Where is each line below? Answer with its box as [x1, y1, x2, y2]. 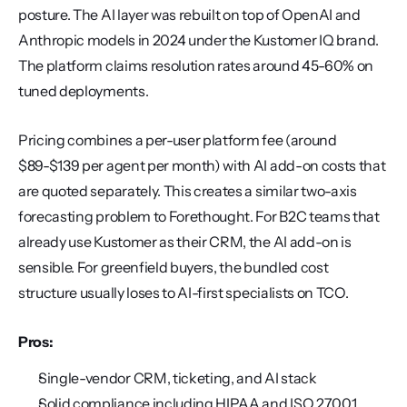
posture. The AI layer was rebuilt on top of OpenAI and [18, 5, 361, 24]
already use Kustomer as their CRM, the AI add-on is [18, 233, 352, 251]
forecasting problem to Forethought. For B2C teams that [18, 207, 380, 225]
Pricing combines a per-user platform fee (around [18, 131, 337, 149]
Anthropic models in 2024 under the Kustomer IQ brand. [18, 31, 380, 49]
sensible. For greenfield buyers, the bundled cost [18, 258, 329, 276]
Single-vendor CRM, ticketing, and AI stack [38, 369, 317, 387]
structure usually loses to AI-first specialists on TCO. [18, 283, 349, 302]
